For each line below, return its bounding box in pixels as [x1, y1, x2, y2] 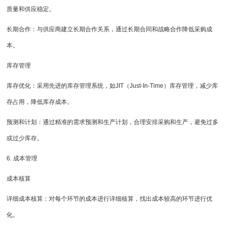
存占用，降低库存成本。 [7, 98, 74, 106]
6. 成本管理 [7, 155, 38, 162]
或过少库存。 [7, 135, 43, 142]
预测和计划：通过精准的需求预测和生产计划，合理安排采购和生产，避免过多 [7, 119, 219, 126]
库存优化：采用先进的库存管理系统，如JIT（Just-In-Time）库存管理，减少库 [7, 82, 218, 90]
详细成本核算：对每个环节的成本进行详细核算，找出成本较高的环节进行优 [7, 195, 213, 203]
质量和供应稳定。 [7, 6, 55, 13]
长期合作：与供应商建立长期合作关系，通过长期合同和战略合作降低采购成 [7, 26, 213, 33]
